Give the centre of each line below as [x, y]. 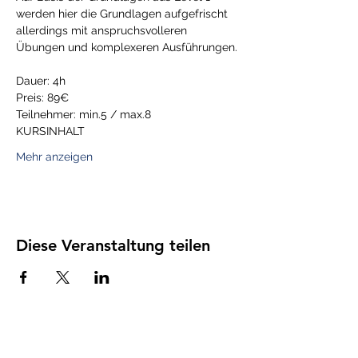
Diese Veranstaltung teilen [113, 245]
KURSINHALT [50, 131]
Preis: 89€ [42, 97]
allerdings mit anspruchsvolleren [103, 30]
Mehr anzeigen [54, 157]
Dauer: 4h [41, 81]
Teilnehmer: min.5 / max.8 [84, 114]
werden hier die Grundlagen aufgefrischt [123, 14]
